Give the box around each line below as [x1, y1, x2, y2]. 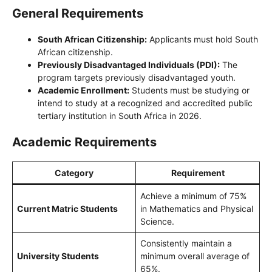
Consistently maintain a [140, 238, 232, 249]
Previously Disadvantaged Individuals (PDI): [38, 59, 220, 70]
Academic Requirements [12, 135, 157, 150]
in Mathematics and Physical [140, 203, 253, 214]
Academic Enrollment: [38, 85, 129, 96]
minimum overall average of [140, 251, 250, 262]
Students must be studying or [129, 85, 250, 96]
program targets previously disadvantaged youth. [38, 72, 236, 83]
